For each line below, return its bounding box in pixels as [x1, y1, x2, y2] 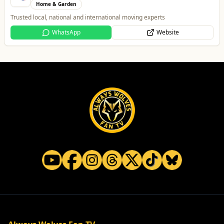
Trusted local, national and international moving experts [10, 13, 165, 21]
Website [156, 28, 179, 36]
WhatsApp [51, 28, 80, 36]
